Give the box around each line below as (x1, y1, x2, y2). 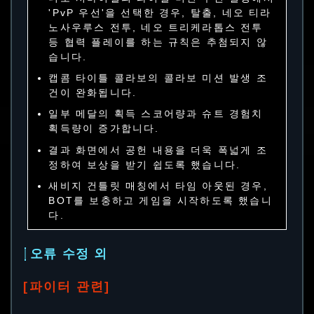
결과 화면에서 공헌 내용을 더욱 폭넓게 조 (48, 144, 268, 156)
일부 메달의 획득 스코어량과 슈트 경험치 (48, 108, 264, 120)
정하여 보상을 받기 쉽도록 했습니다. (48, 158, 241, 170)
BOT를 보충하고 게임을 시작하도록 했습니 (48, 195, 273, 207)
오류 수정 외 (29, 246, 108, 261)
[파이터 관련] (23, 280, 110, 294)
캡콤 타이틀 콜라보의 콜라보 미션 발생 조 (48, 72, 268, 84)
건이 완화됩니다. (48, 87, 137, 99)
